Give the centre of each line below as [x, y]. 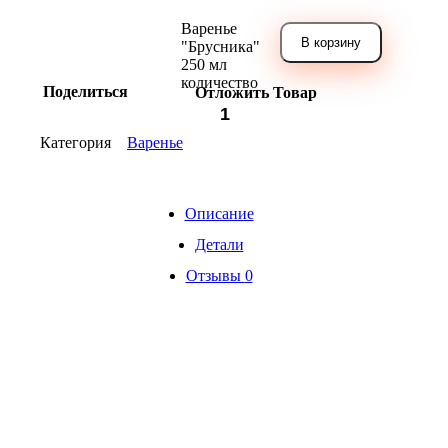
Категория [75, 142]
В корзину [331, 42]
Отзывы [215, 276]
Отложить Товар [255, 93]
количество [219, 82]
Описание [219, 214]
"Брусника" [220, 46]
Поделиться [85, 91]
